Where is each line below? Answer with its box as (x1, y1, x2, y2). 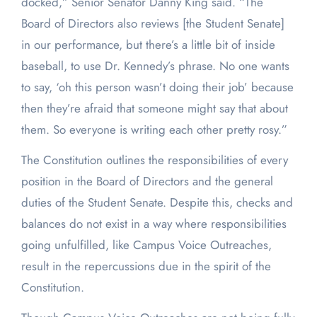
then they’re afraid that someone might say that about (21, 100, 288, 117)
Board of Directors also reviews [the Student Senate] (21, 15, 284, 33)
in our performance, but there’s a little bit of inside (21, 36, 275, 54)
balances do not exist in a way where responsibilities (21, 215, 287, 233)
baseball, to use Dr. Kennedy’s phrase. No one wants (21, 57, 289, 75)
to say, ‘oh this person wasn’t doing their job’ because (21, 79, 294, 96)
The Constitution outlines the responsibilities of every (21, 151, 288, 169)
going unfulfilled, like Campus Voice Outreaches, (21, 236, 272, 254)
